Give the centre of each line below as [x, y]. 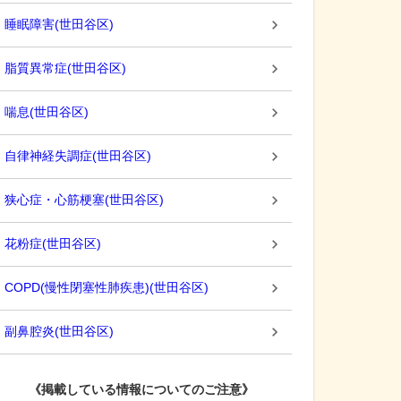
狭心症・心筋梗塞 [55, 200]
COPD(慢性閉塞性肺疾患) [77, 287]
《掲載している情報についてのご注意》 [141, 389]
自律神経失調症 [48, 156]
